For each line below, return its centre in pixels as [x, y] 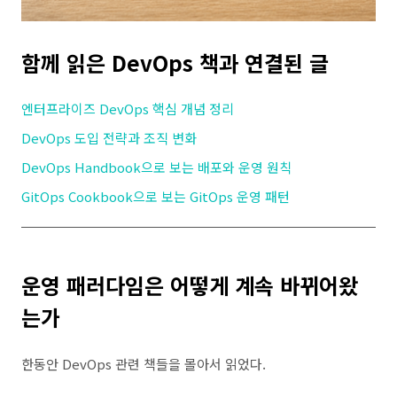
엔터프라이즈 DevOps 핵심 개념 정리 [128, 109]
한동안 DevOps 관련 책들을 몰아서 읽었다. [144, 364]
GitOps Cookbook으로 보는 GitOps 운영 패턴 [156, 196]
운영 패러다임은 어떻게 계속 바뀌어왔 [190, 285]
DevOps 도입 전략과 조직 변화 [109, 138]
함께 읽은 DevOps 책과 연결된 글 [175, 62]
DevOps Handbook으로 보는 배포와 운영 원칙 [156, 167]
